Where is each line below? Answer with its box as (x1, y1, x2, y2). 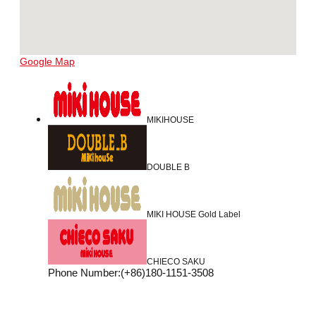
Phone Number (48, 267, 118, 279)
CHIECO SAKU (147, 257, 205, 267)
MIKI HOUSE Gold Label (147, 209, 241, 220)
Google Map (20, 56, 75, 68)
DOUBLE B (147, 162, 190, 173)
